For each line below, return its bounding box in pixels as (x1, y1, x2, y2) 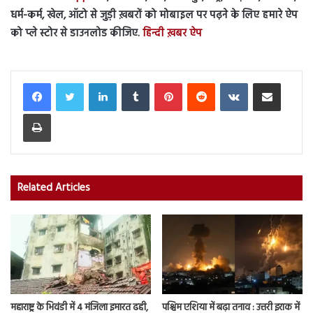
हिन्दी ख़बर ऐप (140, 25, 202, 43)
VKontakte (247, 75, 288, 90)
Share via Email (280, 75, 301, 90)
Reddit (214, 75, 240, 90)
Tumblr (149, 75, 177, 90)
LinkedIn (116, 75, 149, 90)
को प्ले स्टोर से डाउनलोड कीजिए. (10, 25, 140, 43)
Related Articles (17, 180, 90, 197)
